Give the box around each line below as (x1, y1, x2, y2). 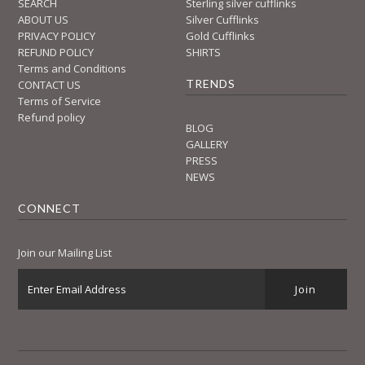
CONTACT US (18, 77, 81, 92)
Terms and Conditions (18, 60, 127, 76)
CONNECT (18, 200, 81, 215)
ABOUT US (18, 11, 69, 27)
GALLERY (186, 136, 229, 152)
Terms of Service (18, 93, 102, 108)
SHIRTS (186, 44, 222, 59)
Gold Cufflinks (186, 28, 256, 43)
